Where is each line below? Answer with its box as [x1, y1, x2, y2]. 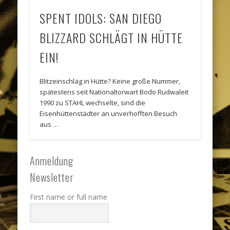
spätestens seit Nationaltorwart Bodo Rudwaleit [40, 87, 189, 97]
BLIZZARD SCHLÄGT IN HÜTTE [40, 28, 183, 47]
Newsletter [30, 169, 74, 185]
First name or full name [30, 191, 108, 202]
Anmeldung [30, 152, 74, 168]
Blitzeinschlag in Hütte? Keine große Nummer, [40, 76, 181, 86]
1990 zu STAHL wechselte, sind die [40, 98, 146, 107]
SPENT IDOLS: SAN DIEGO [40, 8, 162, 27]
